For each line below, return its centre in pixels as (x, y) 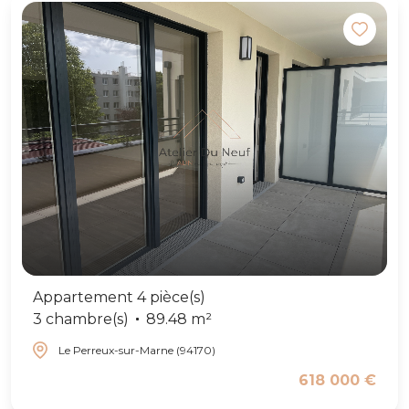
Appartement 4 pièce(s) (119, 297)
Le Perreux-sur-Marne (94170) (137, 350)
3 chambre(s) (81, 319)
